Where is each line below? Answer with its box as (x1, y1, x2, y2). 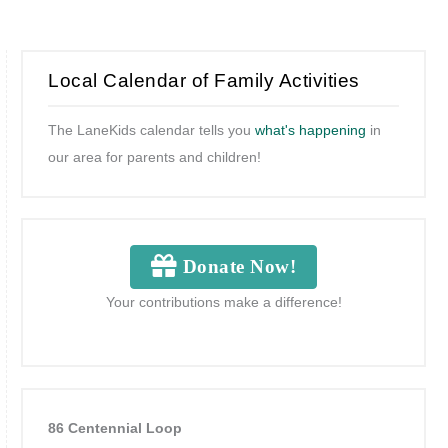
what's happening (255, 122, 367, 138)
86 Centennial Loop (48, 420, 183, 436)
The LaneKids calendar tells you (48, 122, 256, 138)
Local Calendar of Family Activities (48, 69, 360, 91)
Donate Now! (177, 256, 297, 278)
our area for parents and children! (48, 149, 262, 165)
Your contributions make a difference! (105, 295, 342, 311)
